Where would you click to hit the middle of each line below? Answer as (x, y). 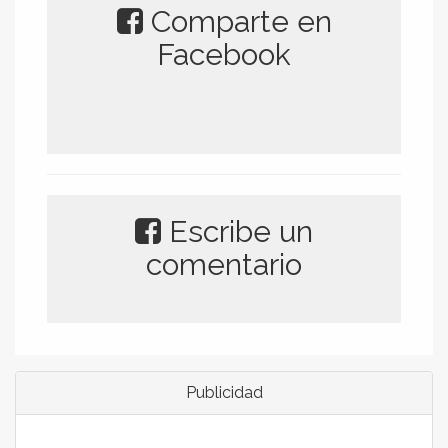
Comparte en (237, 21)
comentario (224, 264)
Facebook (224, 54)
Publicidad (224, 392)
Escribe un (237, 231)
